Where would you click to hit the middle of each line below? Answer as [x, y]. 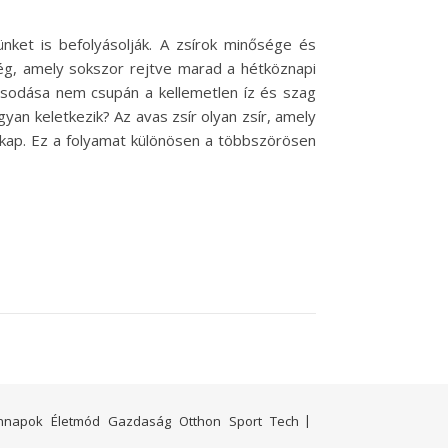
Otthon [200, 421]
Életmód [75, 421]
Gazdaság [139, 421]
